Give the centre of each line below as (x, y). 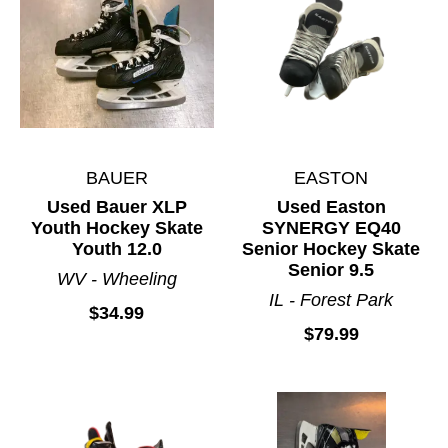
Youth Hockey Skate (116, 228)
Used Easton (331, 207)
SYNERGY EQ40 (331, 228)
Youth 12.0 (116, 249)
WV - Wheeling (116, 279)
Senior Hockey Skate (331, 249)
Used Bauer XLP (116, 207)
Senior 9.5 (331, 270)
